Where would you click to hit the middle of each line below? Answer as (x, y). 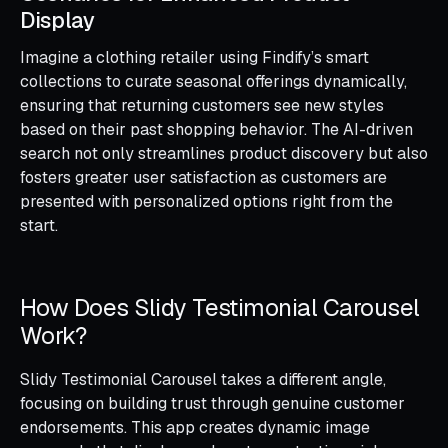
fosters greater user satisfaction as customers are (203, 177)
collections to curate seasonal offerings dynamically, (213, 81)
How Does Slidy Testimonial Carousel (220, 307)
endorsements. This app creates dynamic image (195, 427)
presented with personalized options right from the (206, 201)
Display (57, 19)
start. (39, 225)
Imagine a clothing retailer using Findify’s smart (194, 57)
